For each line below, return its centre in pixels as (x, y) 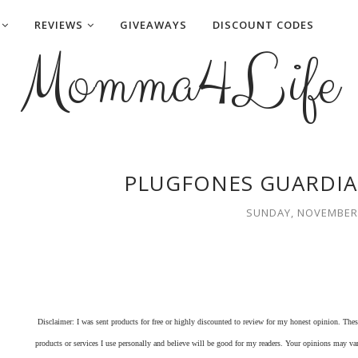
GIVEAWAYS (153, 25)
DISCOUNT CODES (263, 25)
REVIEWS (59, 25)
